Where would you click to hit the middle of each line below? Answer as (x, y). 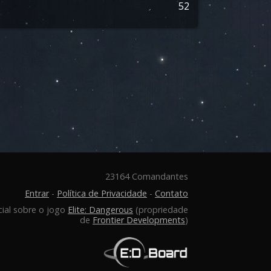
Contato (171, 193)
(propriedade (161, 210)
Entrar (37, 193)
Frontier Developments (139, 220)
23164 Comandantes (147, 176)
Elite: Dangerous (100, 210)
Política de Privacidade (102, 193)
